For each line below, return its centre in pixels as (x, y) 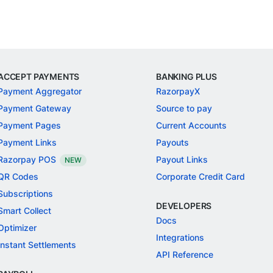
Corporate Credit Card (200, 176)
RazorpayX (178, 91)
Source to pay (184, 108)
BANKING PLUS (186, 76)
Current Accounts (191, 125)
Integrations (180, 237)
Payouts (172, 142)
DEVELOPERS (184, 206)
